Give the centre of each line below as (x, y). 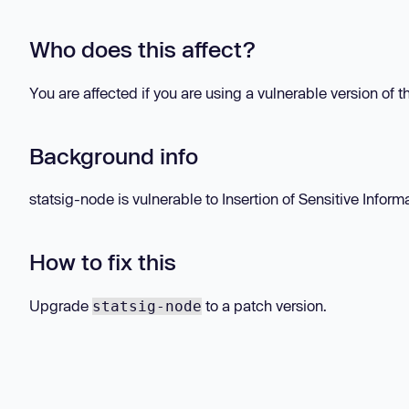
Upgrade (61, 305)
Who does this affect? (142, 49)
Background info (114, 155)
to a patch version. (264, 305)
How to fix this (103, 262)
